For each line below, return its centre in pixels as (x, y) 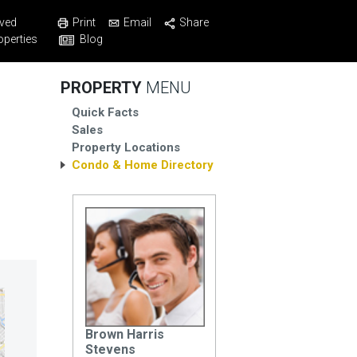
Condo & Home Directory (143, 165)
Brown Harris (125, 334)
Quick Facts (105, 112)
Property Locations (126, 147)
